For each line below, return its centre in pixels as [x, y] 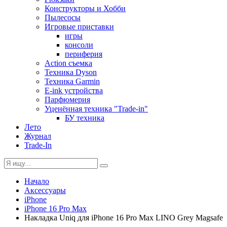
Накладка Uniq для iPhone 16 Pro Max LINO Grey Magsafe [124, 218]
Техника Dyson [71, 72]
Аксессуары [45, 190]
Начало [37, 181]
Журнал [38, 136]
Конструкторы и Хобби [85, 8]
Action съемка [68, 63]
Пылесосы [63, 17]
